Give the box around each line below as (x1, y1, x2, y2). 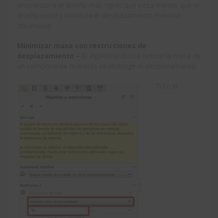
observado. (17, 21, 53, 31)
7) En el (155, 81, 178, 91)
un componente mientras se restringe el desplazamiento (17, 61, 196, 71)
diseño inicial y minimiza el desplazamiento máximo (17, 11, 181, 20)
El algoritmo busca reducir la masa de (80, 51, 201, 61)
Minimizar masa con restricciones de (17, 41, 146, 51)
